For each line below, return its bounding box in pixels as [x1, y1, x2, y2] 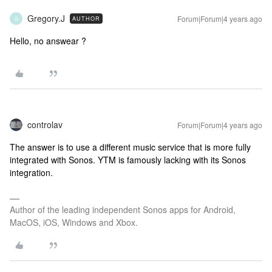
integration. [10, 166, 53, 178]
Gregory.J [27, 12, 65, 24]
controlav [27, 118, 63, 131]
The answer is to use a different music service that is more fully [10, 141, 251, 153]
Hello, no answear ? [10, 35, 86, 47]
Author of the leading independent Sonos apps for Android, [10, 203, 236, 216]
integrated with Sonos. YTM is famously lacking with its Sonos [10, 154, 246, 166]
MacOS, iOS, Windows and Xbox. [10, 216, 138, 228]
